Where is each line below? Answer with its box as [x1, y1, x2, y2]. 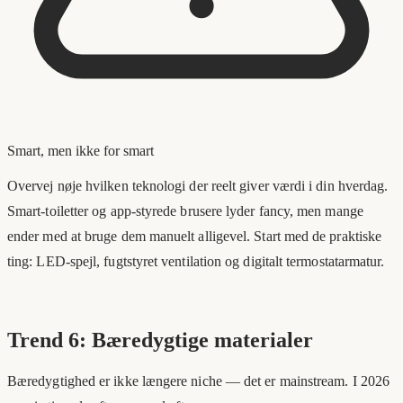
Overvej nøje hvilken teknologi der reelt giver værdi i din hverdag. [7, 178, 389, 194]
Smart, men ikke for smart [7, 143, 154, 159]
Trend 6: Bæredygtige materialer [7, 328, 313, 353]
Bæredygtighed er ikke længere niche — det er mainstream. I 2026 [7, 373, 390, 390]
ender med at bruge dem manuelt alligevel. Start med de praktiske [7, 228, 382, 245]
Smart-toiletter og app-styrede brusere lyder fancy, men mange [7, 203, 363, 219]
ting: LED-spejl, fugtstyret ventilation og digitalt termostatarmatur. [7, 254, 385, 270]
